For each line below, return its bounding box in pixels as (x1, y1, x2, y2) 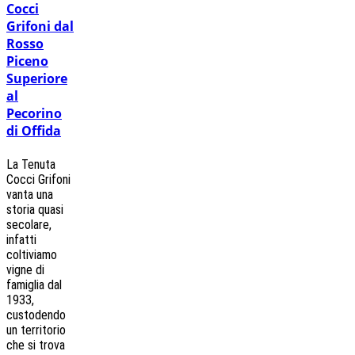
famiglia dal (6, 277, 62, 292)
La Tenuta (6, 156, 55, 172)
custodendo (6, 307, 66, 323)
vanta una (6, 186, 53, 202)
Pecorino (6, 105, 62, 123)
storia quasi (6, 201, 63, 217)
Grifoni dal (6, 17, 74, 36)
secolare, (6, 216, 52, 232)
